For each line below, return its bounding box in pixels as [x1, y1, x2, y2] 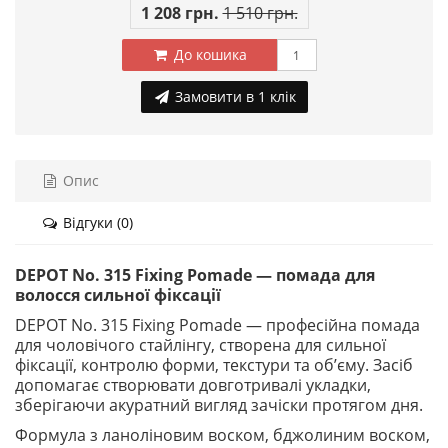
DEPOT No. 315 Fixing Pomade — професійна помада [15, 314, 420, 336]
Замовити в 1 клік [170, 87, 296, 106]
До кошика [169, 45, 247, 64]
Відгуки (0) [59, 213, 133, 232]
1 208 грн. [140, 2, 219, 24]
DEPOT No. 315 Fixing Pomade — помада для [15, 264, 375, 286]
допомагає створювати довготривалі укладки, [15, 374, 371, 396]
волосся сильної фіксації [15, 284, 221, 306]
